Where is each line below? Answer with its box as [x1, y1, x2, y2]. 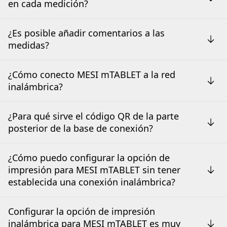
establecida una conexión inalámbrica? [8, 175, 175, 188]
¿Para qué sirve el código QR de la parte [8, 109, 179, 122]
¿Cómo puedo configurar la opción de [8, 151, 170, 164]
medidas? [8, 39, 49, 51]
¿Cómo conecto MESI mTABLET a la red [8, 68, 175, 81]
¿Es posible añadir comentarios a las [8, 26, 165, 39]
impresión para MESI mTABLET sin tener [8, 163, 180, 176]
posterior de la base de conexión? [8, 122, 153, 134]
